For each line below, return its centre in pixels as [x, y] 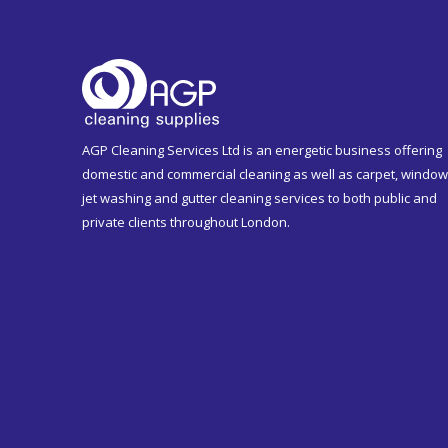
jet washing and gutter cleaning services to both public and [259, 198]
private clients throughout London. [186, 222]
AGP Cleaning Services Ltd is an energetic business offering [262, 150]
